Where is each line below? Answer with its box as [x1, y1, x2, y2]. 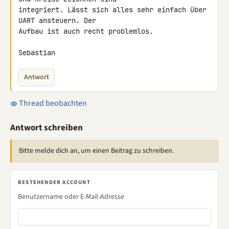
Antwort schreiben [10, 122, 83, 134]
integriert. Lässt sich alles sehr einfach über [18, 5, 207, 14]
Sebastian [18, 48, 55, 57]
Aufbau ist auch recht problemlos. [18, 27, 153, 36]
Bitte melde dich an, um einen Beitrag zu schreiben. [19, 146, 174, 156]
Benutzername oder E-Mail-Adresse [18, 192, 124, 202]
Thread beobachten [17, 98, 87, 109]
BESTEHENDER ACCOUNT [18, 178, 90, 186]
